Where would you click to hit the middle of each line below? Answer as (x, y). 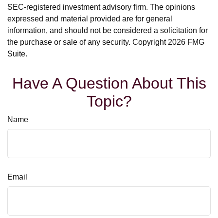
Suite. (17, 54)
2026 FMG (186, 42)
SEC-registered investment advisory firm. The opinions (101, 7)
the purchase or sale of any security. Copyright (88, 42)
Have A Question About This (109, 83)
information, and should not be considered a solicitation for (108, 30)
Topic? (109, 101)
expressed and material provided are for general (90, 19)
